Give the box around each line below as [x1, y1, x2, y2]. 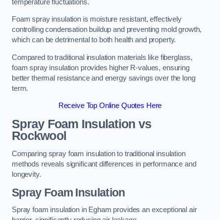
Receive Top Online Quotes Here [58, 102, 162, 110]
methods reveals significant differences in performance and [12, 160, 196, 168]
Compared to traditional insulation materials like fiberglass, [12, 53, 193, 61]
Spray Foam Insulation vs [12, 117, 152, 131]
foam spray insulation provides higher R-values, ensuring [12, 63, 190, 72]
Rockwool [12, 129, 67, 142]
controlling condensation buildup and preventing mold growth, [12, 26, 202, 34]
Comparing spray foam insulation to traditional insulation [12, 150, 186, 158]
